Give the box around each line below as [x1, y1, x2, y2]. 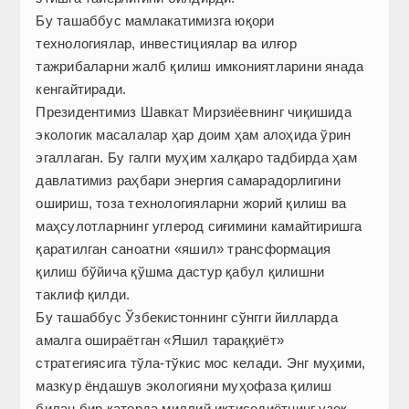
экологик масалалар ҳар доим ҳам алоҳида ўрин [36, 127, 351, 143]
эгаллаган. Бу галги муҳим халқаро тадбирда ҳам [36, 150, 357, 166]
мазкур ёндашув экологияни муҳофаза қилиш [36, 378, 332, 394]
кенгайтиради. [36, 81, 127, 98]
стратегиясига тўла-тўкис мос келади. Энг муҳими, [36, 355, 366, 372]
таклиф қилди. [36, 287, 131, 303]
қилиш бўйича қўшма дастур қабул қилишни [36, 264, 325, 280]
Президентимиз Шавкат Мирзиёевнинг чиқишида [36, 104, 351, 121]
